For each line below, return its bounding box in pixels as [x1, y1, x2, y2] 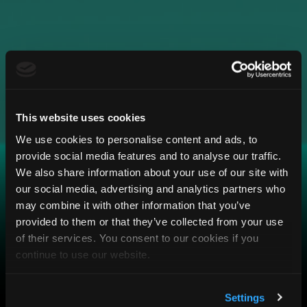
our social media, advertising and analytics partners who [16, 182, 285, 195]
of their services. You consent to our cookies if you [16, 232, 258, 244]
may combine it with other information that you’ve [16, 199, 251, 211]
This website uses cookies [16, 111, 146, 123]
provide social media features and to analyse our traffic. [16, 149, 282, 162]
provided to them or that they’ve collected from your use [16, 215, 283, 228]
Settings [224, 291, 265, 304]
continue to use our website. [16, 248, 150, 260]
